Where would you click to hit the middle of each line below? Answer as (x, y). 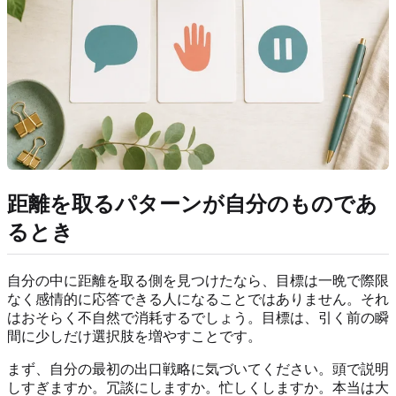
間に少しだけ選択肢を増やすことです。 (134, 336)
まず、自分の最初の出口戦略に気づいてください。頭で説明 (198, 369)
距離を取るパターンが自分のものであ (192, 205)
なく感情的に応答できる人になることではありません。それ (198, 299)
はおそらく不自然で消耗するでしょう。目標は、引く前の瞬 (198, 317)
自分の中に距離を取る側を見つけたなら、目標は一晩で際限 (198, 280)
